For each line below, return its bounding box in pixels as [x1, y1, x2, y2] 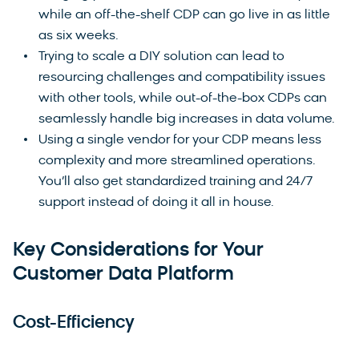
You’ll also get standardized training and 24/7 [38, 175, 313, 188]
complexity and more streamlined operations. [38, 154, 315, 167]
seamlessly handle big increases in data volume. [38, 112, 338, 126]
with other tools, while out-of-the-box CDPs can [38, 91, 327, 105]
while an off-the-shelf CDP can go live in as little [38, 8, 330, 22]
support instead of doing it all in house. [38, 196, 277, 209]
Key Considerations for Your [13, 240, 264, 260]
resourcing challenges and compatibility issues [38, 71, 325, 84]
